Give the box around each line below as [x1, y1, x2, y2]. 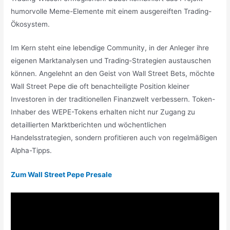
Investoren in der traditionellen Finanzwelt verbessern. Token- [11, 95, 216, 104]
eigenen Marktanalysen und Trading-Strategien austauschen [11, 56, 212, 65]
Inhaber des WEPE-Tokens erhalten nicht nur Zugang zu [11, 108, 196, 117]
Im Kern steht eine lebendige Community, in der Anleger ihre [11, 44, 209, 52]
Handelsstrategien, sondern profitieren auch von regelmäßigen [11, 133, 218, 142]
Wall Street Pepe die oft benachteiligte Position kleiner [11, 82, 190, 91]
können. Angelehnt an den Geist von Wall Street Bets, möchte [11, 69, 215, 78]
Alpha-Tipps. [11, 146, 54, 155]
